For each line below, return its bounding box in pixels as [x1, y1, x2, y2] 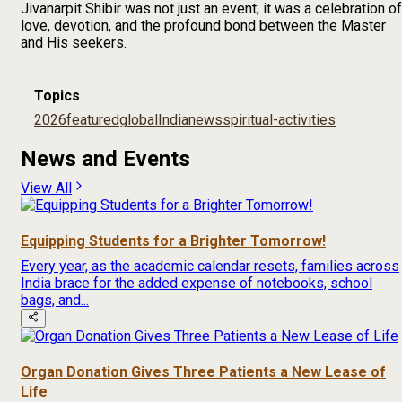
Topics [34, 87, 80, 105]
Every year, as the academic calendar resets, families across [21, 257, 399, 275]
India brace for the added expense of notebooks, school [21, 274, 372, 292]
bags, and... [21, 291, 89, 309]
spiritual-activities [223, 111, 336, 129]
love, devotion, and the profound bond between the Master [21, 16, 386, 34]
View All [21, 179, 72, 197]
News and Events [21, 146, 190, 172]
